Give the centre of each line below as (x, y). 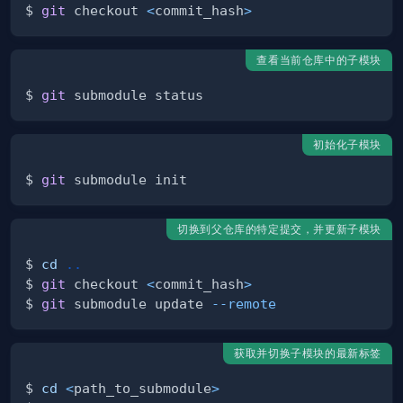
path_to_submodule (143, 389)
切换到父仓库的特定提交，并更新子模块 (279, 229)
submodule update (139, 304)
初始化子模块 (347, 145)
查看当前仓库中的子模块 (319, 60)
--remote (244, 304)
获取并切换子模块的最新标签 (308, 354)
